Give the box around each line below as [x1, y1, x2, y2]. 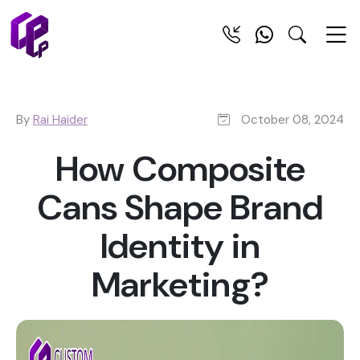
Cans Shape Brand [37, 184, 323, 231]
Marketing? [91, 261, 269, 309]
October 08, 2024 [238, 112, 344, 129]
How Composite [55, 145, 305, 193]
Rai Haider [33, 112, 88, 129]
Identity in [100, 223, 260, 270]
